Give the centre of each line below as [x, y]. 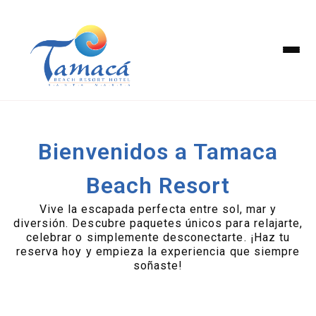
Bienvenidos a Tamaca [158, 151]
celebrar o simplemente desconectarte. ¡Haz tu [158, 237]
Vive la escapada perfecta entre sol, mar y [158, 209]
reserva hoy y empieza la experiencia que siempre [158, 251]
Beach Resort [158, 185]
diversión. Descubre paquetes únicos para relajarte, [158, 223]
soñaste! [158, 265]
